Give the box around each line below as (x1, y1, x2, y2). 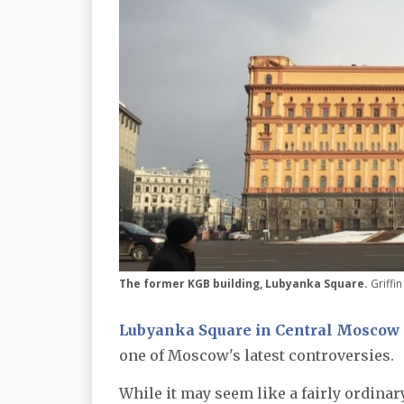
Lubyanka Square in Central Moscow (119, 321, 399, 340)
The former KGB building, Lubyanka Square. (119, 276, 371, 292)
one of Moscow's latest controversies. (119, 346, 394, 365)
